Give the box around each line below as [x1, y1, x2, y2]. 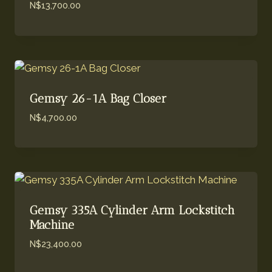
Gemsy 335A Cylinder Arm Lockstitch [29, 203, 234, 218]
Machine [29, 217, 74, 233]
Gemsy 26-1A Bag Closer [29, 90, 166, 106]
